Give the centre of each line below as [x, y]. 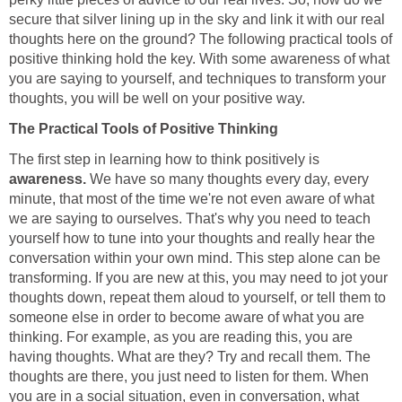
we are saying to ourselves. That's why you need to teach [190, 218]
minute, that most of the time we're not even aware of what [192, 198]
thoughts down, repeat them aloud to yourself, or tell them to [197, 297]
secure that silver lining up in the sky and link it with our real [197, 19]
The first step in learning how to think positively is [164, 159]
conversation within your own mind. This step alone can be [195, 258]
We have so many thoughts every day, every [227, 179]
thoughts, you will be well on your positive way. [157, 98]
